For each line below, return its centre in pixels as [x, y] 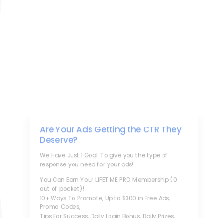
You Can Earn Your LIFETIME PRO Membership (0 [108, 180]
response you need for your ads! [86, 164]
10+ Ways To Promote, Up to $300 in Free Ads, [105, 198]
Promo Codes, [60, 207]
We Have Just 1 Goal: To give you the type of [104, 155]
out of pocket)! [62, 189]
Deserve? [59, 139]
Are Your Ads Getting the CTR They [110, 130]
